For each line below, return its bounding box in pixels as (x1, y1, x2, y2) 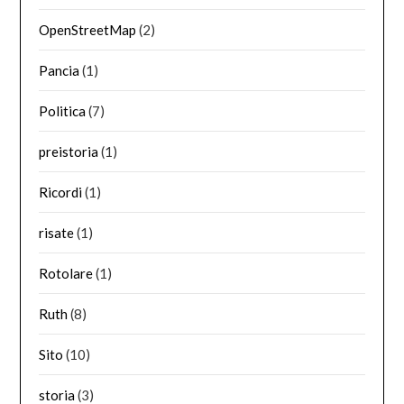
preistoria (39, 142, 99, 160)
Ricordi (39, 183, 83, 200)
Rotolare (39, 264, 94, 281)
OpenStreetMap (39, 21, 137, 38)
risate (39, 224, 75, 241)
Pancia (39, 61, 80, 78)
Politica (39, 102, 87, 119)
